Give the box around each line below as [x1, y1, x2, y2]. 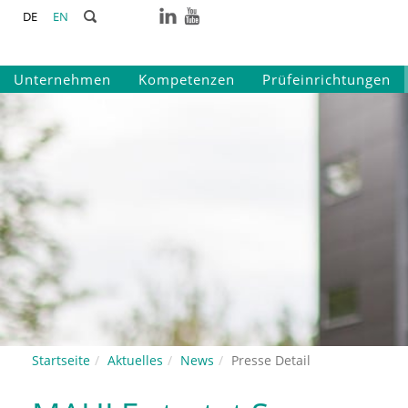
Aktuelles [107, 352, 164, 369]
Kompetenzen [138, 70, 235, 88]
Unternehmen [14, 70, 111, 88]
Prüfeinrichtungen [262, 70, 391, 88]
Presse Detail [231, 352, 311, 369]
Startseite [32, 352, 91, 369]
